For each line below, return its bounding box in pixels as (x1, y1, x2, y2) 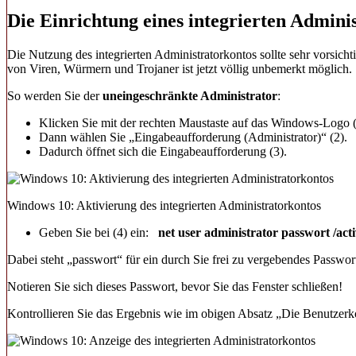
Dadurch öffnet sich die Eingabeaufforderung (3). (39, 144, 287, 158)
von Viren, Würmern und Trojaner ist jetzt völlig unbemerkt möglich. (7, 61, 352, 75)
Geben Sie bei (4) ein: (39, 225, 158, 239)
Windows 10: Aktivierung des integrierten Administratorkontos (7, 198, 321, 212)
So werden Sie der (7, 88, 99, 103)
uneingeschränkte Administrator (99, 88, 277, 103)
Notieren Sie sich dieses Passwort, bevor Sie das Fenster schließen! (7, 279, 342, 293)
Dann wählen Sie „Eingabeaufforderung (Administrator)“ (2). (39, 130, 347, 144)
